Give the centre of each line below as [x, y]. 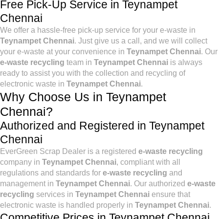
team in [79, 62]
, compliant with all [148, 162]
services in [55, 194]
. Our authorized [159, 184]
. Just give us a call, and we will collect [141, 41]
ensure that [170, 194]
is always [185, 62]
